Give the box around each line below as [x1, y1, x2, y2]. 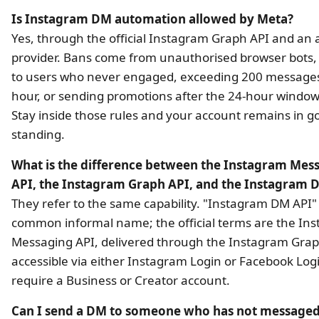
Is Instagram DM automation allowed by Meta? [11, 10, 293, 27]
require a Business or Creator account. [11, 271, 230, 288]
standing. [11, 125, 65, 142]
